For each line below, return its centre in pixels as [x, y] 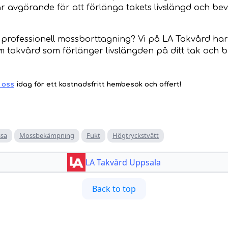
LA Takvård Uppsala [123, 163]
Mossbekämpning [47, 136]
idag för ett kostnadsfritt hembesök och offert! [98, 84]
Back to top [114, 189]
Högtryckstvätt [136, 136]
